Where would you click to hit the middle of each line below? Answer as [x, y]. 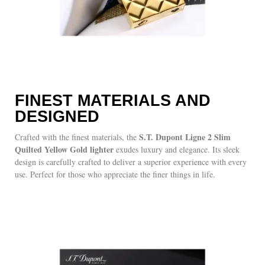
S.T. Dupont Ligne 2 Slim [184, 137]
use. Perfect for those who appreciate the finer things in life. [115, 174]
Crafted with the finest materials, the [76, 137]
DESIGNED [57, 117]
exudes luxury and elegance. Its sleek [177, 150]
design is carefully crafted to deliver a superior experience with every [131, 162]
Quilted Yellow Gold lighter [64, 150]
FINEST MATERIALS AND [113, 101]
